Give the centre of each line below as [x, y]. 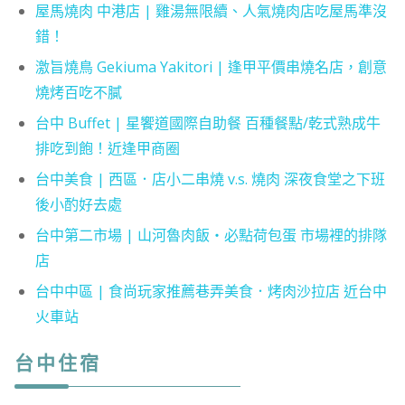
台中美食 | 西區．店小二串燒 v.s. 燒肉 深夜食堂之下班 [210, 179]
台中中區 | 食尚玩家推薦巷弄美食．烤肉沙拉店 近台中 [211, 292]
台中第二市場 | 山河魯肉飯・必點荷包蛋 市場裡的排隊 [211, 235]
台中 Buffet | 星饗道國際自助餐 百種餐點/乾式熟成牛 [207, 123]
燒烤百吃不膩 [78, 93]
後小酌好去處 [78, 205]
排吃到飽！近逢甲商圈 [107, 149]
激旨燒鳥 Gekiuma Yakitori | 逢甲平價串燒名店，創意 [211, 67]
